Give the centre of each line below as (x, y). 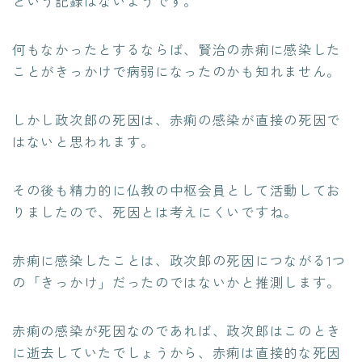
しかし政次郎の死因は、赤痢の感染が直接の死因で (177, 119)
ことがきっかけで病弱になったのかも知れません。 (177, 71)
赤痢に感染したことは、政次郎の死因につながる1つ (179, 260)
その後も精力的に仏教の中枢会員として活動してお (177, 189)
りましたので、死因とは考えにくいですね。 (155, 211)
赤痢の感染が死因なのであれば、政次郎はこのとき (177, 330)
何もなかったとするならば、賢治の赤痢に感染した (177, 49)
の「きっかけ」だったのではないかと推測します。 (177, 282)
